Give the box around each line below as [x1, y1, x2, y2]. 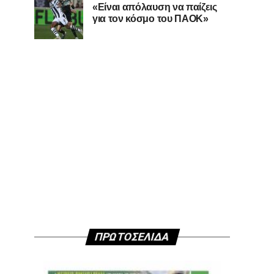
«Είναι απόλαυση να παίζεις [92, 2, 217, 12]
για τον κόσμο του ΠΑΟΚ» [92, 13, 209, 24]
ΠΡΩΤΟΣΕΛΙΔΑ [93, 231, 171, 243]
